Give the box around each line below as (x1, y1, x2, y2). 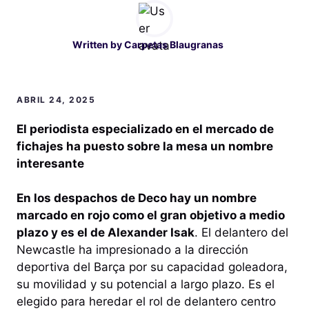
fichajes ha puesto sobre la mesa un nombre (17, 139, 273, 153)
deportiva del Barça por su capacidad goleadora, (17, 260, 288, 275)
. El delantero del (195, 226, 288, 240)
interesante (17, 156, 84, 170)
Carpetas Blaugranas (123, 38, 223, 50)
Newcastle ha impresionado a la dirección (17, 243, 248, 257)
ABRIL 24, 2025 (17, 94, 95, 105)
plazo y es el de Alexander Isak (17, 226, 195, 240)
